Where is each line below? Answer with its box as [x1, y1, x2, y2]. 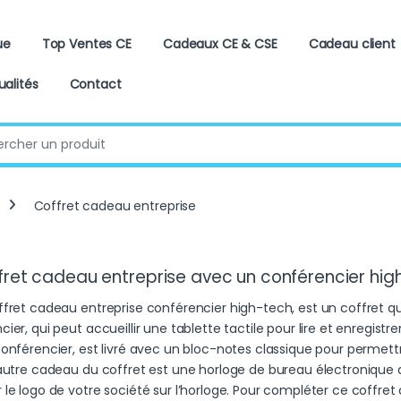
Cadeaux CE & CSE [162, 34, 277, 53]
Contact [69, 74, 122, 93]
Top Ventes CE [41, 34, 132, 53]
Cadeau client [308, 34, 396, 53]
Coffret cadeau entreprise [33, 196, 197, 215]
